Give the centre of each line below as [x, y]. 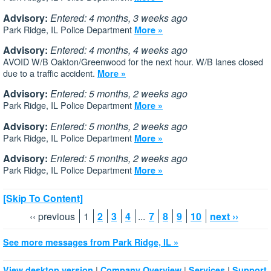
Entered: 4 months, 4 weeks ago [119, 50]
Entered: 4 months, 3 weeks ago [119, 18]
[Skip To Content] [43, 198]
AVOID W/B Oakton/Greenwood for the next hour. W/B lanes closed [133, 62]
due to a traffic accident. [50, 73]
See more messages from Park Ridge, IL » [91, 242]
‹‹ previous [52, 216]
